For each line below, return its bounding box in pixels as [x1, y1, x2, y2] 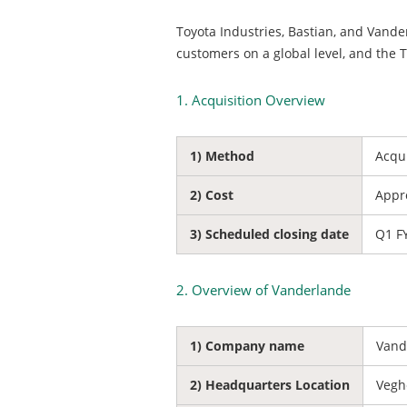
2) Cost [190, 186, 233, 203]
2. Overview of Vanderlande [176, 281, 351, 299]
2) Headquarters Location [190, 376, 350, 393]
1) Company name [190, 337, 304, 354]
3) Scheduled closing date [190, 225, 349, 243]
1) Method [190, 147, 254, 164]
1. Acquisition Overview [176, 91, 325, 109]
